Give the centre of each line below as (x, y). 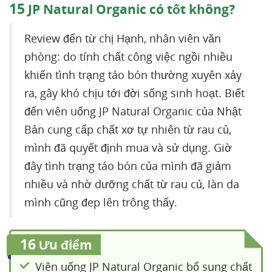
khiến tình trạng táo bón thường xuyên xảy (133, 75)
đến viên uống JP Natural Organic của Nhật (133, 111)
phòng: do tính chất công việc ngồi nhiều (128, 56)
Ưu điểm (64, 245)
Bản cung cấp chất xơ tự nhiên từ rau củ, (128, 129)
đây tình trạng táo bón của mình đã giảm (128, 166)
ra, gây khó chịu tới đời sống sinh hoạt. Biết (134, 93)
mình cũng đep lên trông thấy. (101, 202)
